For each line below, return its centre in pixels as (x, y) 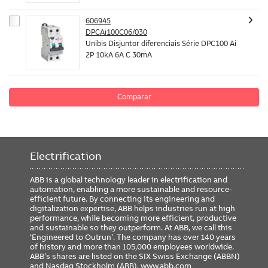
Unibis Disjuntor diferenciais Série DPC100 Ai (161, 44)
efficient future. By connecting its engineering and (122, 199)
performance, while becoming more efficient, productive (133, 218)
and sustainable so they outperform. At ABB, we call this (131, 227)
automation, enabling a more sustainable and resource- (131, 189)
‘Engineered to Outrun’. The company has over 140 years (133, 237)
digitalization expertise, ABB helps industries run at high (133, 208)
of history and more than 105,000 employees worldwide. (132, 246)
